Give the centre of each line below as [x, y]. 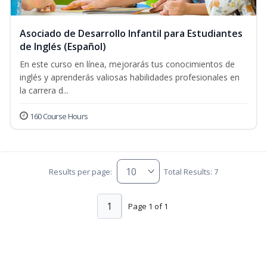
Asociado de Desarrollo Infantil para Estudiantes [131, 34]
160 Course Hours [59, 117]
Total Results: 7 [191, 171]
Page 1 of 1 [148, 206]
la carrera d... [44, 91]
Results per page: [81, 171]
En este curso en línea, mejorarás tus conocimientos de [127, 64]
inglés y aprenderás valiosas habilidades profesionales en [130, 77]
